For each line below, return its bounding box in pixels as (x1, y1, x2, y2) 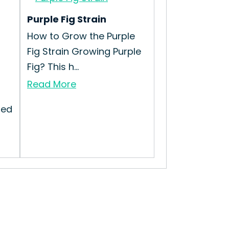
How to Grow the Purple (27, 30, 135, 42)
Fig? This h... (27, 60, 79, 73)
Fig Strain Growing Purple (27, 45, 141, 58)
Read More (27, 78, 76, 90)
